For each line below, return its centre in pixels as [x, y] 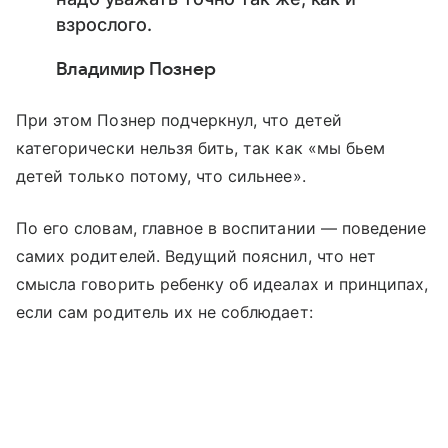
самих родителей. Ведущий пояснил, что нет [196, 256]
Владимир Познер [136, 69]
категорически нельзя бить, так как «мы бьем [201, 148]
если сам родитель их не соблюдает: [164, 312]
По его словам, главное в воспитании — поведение [221, 228]
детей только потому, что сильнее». [161, 176]
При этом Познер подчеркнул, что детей [179, 120]
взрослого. [104, 24]
